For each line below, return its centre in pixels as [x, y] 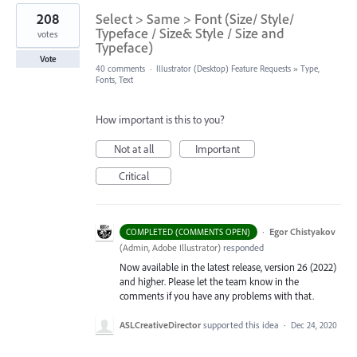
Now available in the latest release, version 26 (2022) [228, 267]
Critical [133, 176]
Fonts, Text [114, 80]
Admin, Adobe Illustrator [170, 247]
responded [242, 247]
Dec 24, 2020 [314, 326]
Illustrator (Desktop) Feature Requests [224, 69]
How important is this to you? [160, 120]
